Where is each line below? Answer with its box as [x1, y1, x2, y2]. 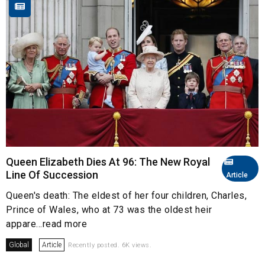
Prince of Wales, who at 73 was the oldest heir [6, 204, 212, 216]
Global [9, 241, 29, 250]
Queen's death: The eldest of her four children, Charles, [6, 190, 247, 202]
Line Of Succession [6, 169, 98, 182]
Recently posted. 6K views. [68, 241, 151, 250]
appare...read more [6, 218, 87, 230]
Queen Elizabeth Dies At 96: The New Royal [6, 156, 210, 169]
